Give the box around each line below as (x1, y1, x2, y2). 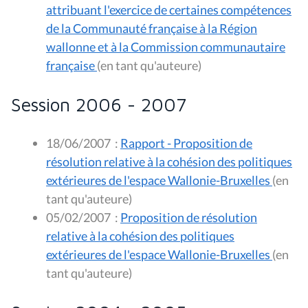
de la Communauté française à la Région (46, 20, 257, 36)
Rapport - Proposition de (120, 135, 252, 151)
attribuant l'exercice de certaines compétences (46, 1, 291, 17)
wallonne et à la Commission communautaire (46, 38, 285, 54)
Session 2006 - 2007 (11, 93, 186, 115)
